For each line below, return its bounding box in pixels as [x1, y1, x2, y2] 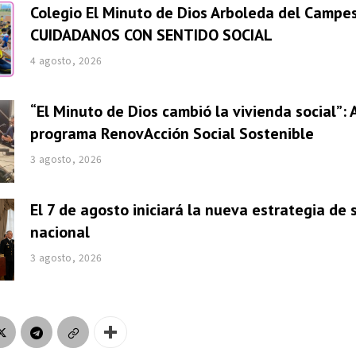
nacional [29, 221, 90, 242]
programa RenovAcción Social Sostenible [29, 122, 314, 144]
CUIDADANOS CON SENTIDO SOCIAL [29, 25, 273, 46]
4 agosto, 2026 [29, 53, 103, 68]
